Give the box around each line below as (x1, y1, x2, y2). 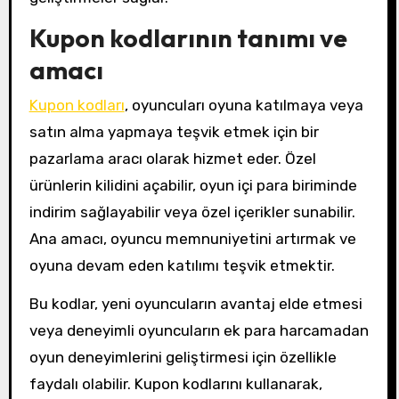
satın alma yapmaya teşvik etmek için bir (28, 122, 319, 141)
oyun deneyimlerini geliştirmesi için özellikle (28, 347, 337, 366)
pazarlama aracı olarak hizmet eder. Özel (28, 149, 316, 167)
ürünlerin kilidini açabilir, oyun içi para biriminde (28, 175, 357, 194)
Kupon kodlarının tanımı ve (28, 21, 347, 53)
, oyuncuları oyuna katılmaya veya (124, 95, 363, 114)
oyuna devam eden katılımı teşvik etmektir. (28, 256, 335, 274)
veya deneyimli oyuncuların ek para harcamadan (28, 321, 369, 339)
